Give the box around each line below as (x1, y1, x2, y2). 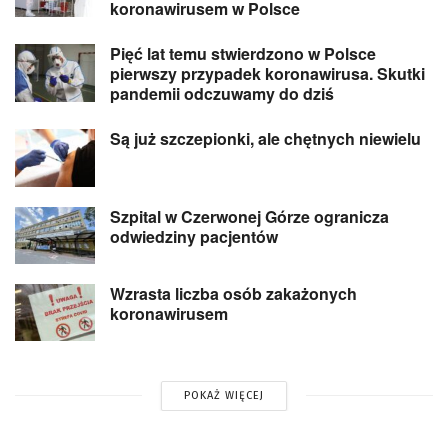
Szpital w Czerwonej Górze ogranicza (110, 204, 389, 228)
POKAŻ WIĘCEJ (183, 388, 264, 402)
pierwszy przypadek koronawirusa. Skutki (110, 62, 425, 86)
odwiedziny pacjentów (110, 224, 278, 248)
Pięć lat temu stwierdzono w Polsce (110, 42, 376, 66)
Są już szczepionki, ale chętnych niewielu (110, 127, 421, 151)
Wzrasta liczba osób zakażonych (110, 281, 357, 305)
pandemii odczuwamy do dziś (110, 82, 334, 106)
